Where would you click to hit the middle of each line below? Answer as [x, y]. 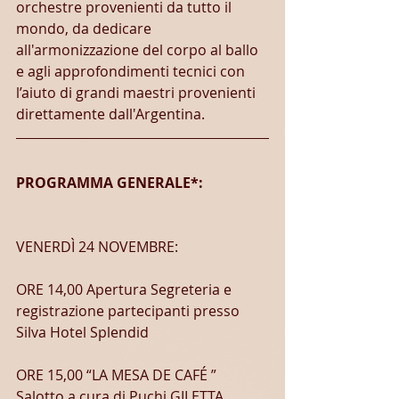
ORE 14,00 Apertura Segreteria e [126, 289]
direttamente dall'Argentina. [110, 114]
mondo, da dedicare [85, 28]
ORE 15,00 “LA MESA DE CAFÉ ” [118, 375]
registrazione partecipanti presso [130, 311]
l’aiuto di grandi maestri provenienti [138, 93]
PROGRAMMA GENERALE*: [110, 183]
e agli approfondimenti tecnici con [132, 71]
